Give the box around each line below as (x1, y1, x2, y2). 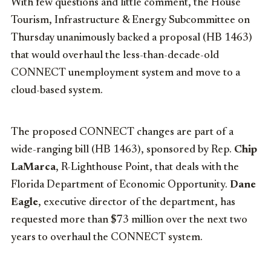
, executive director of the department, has (38, 197, 235, 208)
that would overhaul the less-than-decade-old (11, 50, 219, 61)
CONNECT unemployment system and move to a (11, 67, 240, 79)
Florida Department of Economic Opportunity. (11, 179, 230, 191)
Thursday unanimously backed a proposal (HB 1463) (11, 32, 252, 44)
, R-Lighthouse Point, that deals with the (56, 162, 239, 173)
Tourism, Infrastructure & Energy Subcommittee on (11, 15, 250, 26)
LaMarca (11, 162, 56, 173)
